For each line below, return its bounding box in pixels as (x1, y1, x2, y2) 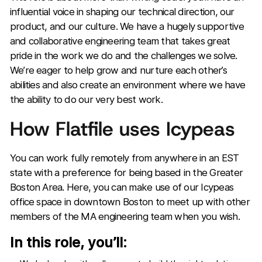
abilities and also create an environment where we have (9, 79, 245, 91)
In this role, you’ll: (9, 233, 127, 251)
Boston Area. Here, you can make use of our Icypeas (9, 181, 234, 193)
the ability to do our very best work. (9, 94, 163, 106)
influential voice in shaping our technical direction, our (9, 6, 235, 18)
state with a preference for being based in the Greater (9, 166, 243, 178)
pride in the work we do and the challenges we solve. (9, 50, 237, 62)
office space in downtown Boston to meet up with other (9, 195, 250, 208)
